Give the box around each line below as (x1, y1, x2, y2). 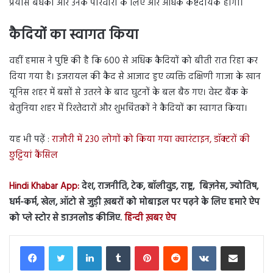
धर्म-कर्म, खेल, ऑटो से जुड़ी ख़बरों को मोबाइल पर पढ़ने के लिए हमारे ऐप (9, 194, 260, 210)
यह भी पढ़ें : (9, 132, 52, 147)
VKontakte (216, 238, 251, 252)
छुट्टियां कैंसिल (9, 147, 58, 163)
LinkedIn (101, 238, 130, 252)
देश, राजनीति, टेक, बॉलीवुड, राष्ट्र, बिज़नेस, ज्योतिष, (79, 179, 258, 194)
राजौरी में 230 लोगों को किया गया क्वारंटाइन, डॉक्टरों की (52, 132, 250, 147)
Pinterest (158, 238, 188, 252)
